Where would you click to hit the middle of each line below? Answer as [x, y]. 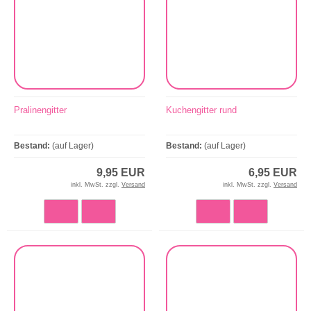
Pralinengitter [40, 110]
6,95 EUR [273, 173]
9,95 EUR [121, 173]
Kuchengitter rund [201, 110]
